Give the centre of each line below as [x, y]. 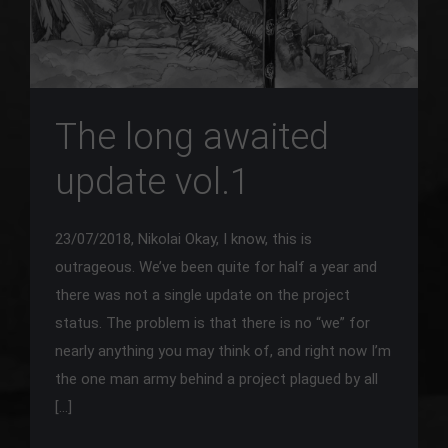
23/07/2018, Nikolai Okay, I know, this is [183, 238]
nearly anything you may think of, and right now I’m [223, 350]
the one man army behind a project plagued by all [216, 378]
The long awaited [192, 136]
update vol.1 [152, 181]
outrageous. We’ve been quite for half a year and [216, 266]
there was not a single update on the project [202, 294]
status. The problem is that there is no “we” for [212, 322]
